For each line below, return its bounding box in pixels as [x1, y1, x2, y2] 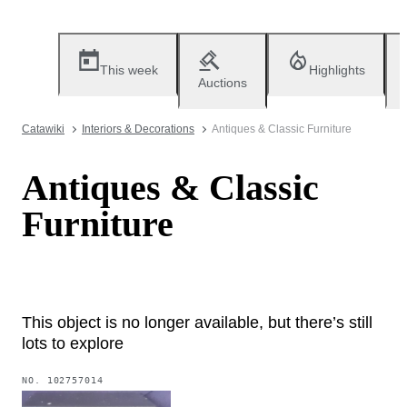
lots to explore [22, 333, 124, 352]
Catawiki [22, 123, 65, 135]
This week [100, 63, 158, 77]
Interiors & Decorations [82, 123, 194, 135]
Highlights [309, 63, 365, 77]
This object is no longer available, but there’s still [22, 313, 372, 332]
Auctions [198, 75, 247, 90]
